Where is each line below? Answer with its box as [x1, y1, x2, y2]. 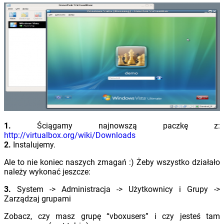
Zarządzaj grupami [4, 193, 71, 203]
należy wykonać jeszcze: [4, 166, 90, 176]
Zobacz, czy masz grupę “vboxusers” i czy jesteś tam [4, 211, 220, 221]
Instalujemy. [11, 139, 55, 149]
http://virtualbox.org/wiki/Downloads [4, 130, 135, 140]
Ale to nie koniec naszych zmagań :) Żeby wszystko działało [4, 157, 220, 167]
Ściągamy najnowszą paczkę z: [37, 120, 220, 130]
